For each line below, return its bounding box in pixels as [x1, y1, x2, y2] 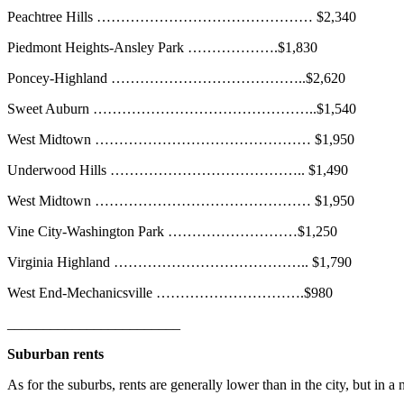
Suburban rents [7, 346, 104, 363]
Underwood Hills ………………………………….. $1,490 [7, 162, 348, 179]
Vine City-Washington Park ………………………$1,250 [7, 224, 337, 240]
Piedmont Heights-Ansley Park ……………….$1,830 [7, 40, 317, 56]
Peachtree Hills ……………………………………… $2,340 [7, 9, 356, 25]
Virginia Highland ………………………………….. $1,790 [7, 254, 352, 271]
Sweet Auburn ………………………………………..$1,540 [7, 101, 356, 117]
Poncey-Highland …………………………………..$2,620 [7, 70, 345, 87]
